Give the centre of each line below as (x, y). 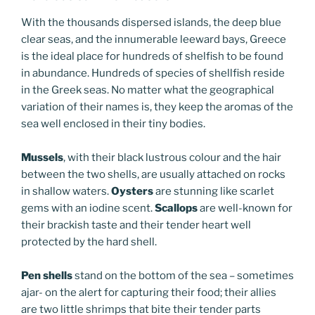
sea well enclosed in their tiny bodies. (113, 123)
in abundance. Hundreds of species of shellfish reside (153, 73)
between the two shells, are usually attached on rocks (153, 174)
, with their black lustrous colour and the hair (172, 157)
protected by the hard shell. (89, 242)
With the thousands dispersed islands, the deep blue (151, 22)
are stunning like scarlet (214, 191)
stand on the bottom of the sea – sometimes (183, 275)
